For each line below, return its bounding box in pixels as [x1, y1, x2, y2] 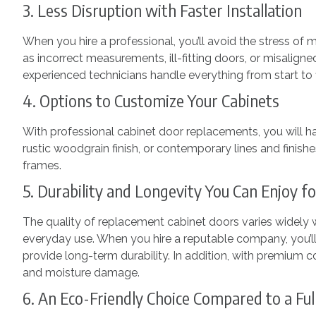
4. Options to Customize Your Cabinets [23, 89, 283, 111]
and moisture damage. [23, 265, 140, 279]
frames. [23, 158, 61, 172]
